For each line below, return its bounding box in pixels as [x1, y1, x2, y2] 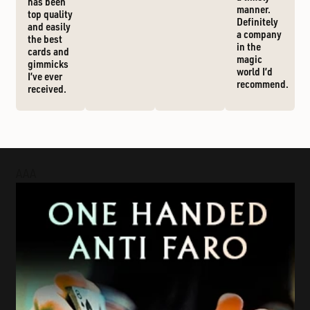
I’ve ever [27, 69, 62, 84]
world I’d [236, 64, 273, 79]
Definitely [236, 15, 278, 29]
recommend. [236, 77, 289, 91]
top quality [27, 7, 73, 21]
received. [27, 82, 66, 96]
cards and [27, 44, 69, 59]
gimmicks [27, 57, 69, 71]
